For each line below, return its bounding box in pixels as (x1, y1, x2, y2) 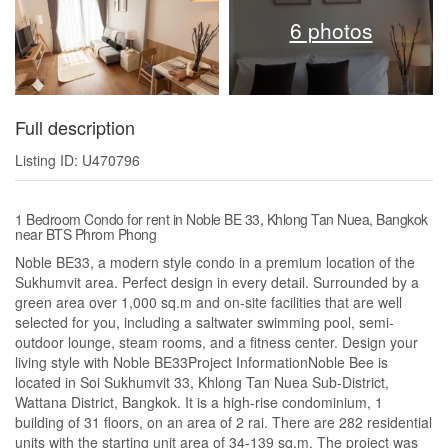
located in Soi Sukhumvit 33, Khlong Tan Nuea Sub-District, (15, 372, 389, 393)
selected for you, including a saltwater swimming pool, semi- (15, 312, 394, 333)
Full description (15, 114, 135, 141)
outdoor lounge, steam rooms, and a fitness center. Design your (15, 332, 418, 353)
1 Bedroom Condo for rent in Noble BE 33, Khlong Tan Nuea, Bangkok (15, 209, 428, 230)
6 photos (289, 15, 373, 46)
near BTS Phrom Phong (15, 224, 156, 245)
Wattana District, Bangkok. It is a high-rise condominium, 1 (15, 392, 383, 413)
